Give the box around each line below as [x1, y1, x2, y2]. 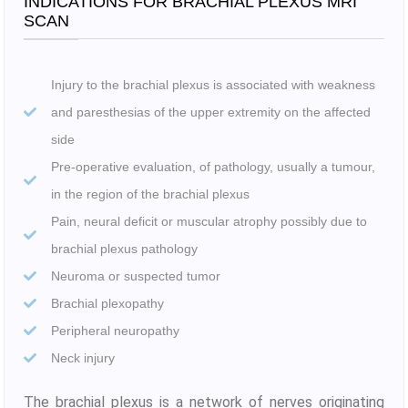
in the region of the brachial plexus [50, 186, 250, 201]
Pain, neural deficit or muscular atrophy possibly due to [50, 213, 367, 229]
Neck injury [50, 350, 115, 365]
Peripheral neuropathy [50, 322, 179, 338]
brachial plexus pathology [50, 240, 198, 256]
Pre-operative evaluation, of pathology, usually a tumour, [50, 158, 375, 174]
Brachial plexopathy [50, 295, 164, 311]
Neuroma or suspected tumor [50, 268, 220, 283]
